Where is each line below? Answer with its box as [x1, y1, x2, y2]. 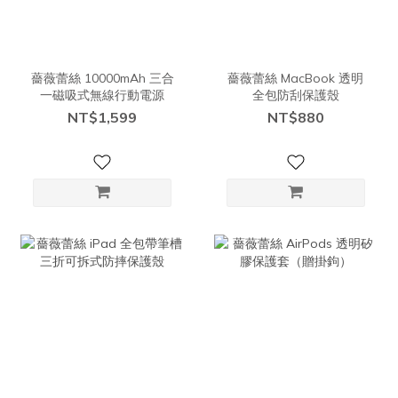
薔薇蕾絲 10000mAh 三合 [30, 70, 174, 87]
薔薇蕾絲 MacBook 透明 [227, 70, 364, 87]
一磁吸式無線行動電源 [40, 87, 165, 104]
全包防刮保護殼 [251, 87, 339, 104]
